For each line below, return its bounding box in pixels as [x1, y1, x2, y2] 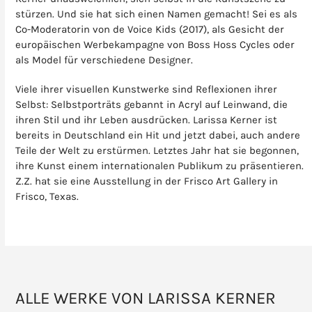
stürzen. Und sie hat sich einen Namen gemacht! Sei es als [15, 7, 298, 20]
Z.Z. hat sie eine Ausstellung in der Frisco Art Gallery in [15, 174, 279, 187]
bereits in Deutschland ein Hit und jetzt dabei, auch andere [15, 128, 301, 141]
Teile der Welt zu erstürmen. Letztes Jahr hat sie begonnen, [15, 143, 299, 157]
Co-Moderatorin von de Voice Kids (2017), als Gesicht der [15, 22, 285, 36]
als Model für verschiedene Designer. [15, 53, 194, 66]
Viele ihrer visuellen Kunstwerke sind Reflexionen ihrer [15, 82, 278, 95]
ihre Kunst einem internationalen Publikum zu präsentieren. [15, 159, 304, 172]
